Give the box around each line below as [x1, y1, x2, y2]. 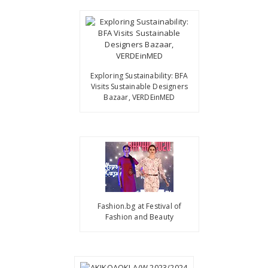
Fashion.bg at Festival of [97, 201, 182, 212]
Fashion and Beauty [105, 212, 174, 223]
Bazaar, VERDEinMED [103, 92, 175, 102]
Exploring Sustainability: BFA [90, 70, 188, 81]
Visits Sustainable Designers [91, 81, 188, 92]
